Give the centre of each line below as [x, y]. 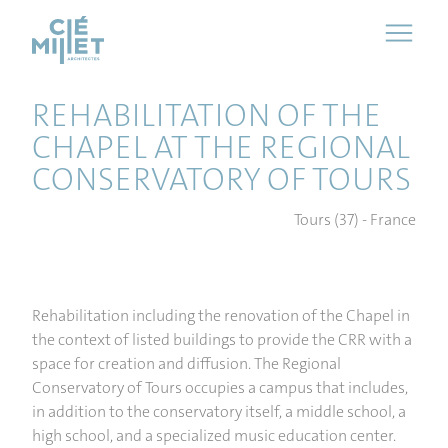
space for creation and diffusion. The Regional [186, 363]
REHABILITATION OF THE [206, 115]
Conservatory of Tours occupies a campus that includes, [220, 387]
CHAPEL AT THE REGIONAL [221, 147]
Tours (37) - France [355, 219]
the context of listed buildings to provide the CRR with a [222, 339]
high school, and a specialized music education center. [214, 435]
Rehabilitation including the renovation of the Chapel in [221, 315]
